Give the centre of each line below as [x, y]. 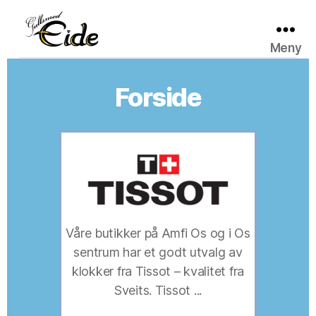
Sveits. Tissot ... [158, 290]
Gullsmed [49, 57]
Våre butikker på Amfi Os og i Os [158, 233]
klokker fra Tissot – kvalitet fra [158, 271]
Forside [158, 97]
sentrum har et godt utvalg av [158, 252]
